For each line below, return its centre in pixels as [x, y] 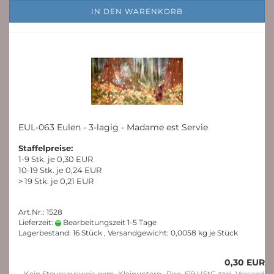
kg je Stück [217, 233]
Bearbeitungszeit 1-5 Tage [109, 222]
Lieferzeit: [37, 222]
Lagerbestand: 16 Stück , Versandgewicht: [94, 233]
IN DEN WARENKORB [137, 11]
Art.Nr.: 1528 [40, 212]
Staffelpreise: [46, 148]
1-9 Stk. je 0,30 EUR [56, 159]
